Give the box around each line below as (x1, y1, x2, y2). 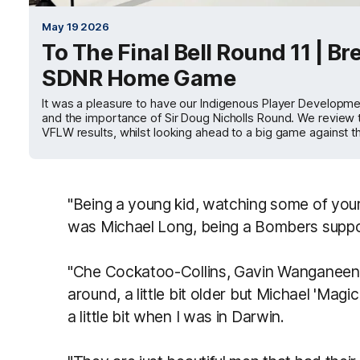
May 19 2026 (42, 20, 109, 33)
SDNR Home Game (42, 64, 235, 92)
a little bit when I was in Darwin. (67, 307, 284, 326)
